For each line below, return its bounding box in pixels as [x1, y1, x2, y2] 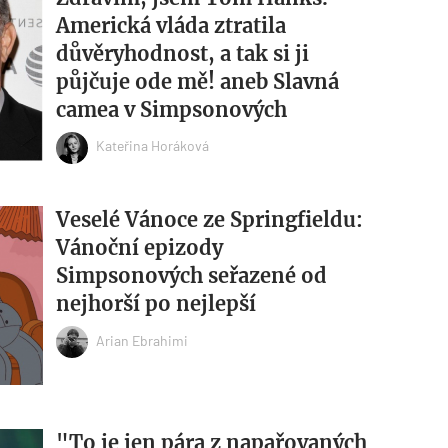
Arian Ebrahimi [95, 331, 188, 349]
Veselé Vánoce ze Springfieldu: [55, 207, 363, 233]
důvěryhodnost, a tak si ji [55, 40, 309, 66]
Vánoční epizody [55, 235, 223, 261]
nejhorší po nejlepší [55, 291, 256, 317]
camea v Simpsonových [55, 96, 287, 122]
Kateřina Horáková [95, 137, 209, 155]
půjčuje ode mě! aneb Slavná [55, 68, 339, 94]
